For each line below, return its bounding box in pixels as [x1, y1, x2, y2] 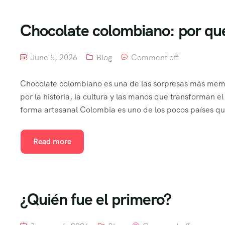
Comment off [131, 52, 179, 63]
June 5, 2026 [28, 52, 77, 63]
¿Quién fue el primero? [20, 189, 171, 210]
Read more [33, 136, 71, 147]
